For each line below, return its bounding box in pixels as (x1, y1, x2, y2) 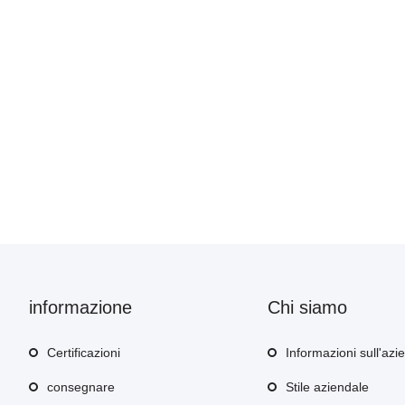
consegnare (47, 380, 115, 394)
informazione (29, 297, 132, 317)
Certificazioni (47, 345, 120, 360)
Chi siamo (268, 297, 347, 317)
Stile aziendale (286, 380, 369, 394)
